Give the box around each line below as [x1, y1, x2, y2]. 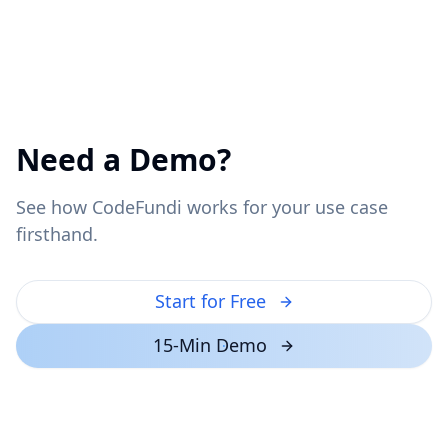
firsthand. [16, 221, 98, 246]
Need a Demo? [16, 138, 231, 180]
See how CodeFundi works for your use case [16, 194, 388, 219]
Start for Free [154, 289, 266, 314]
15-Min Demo [153, 333, 267, 358]
